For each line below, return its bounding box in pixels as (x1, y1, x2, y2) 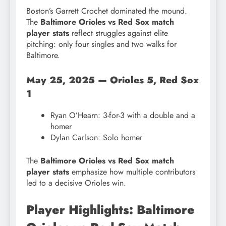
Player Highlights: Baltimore (26, 200, 195, 218)
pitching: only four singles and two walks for (26, 38, 177, 50)
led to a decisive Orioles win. (26, 177, 126, 189)
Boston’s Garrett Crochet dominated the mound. (26, 5, 187, 17)
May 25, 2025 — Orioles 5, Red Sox (26, 73, 199, 87)
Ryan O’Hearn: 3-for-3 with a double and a (50, 109, 195, 121)
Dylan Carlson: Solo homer (50, 131, 142, 143)
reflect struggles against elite (69, 27, 168, 39)
